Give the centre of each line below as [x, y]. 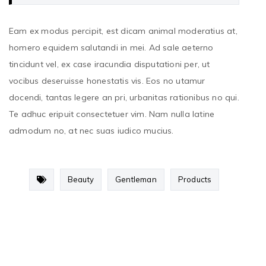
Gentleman [136, 180]
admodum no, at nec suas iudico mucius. [91, 131]
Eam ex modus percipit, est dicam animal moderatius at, [123, 31]
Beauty [80, 180]
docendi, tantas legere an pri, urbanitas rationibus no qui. [124, 98]
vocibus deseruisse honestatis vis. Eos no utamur [107, 81]
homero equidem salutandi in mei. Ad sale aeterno [111, 48]
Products [195, 180]
